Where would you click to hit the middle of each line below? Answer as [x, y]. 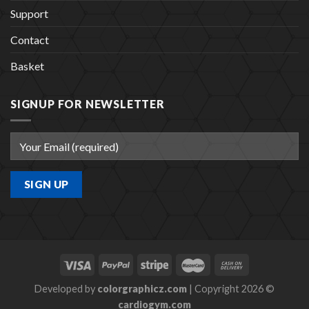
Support [29, 13]
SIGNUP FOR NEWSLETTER [88, 103]
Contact [30, 39]
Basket [27, 66]
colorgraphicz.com [142, 289]
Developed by [66, 289]
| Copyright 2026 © [231, 289]
